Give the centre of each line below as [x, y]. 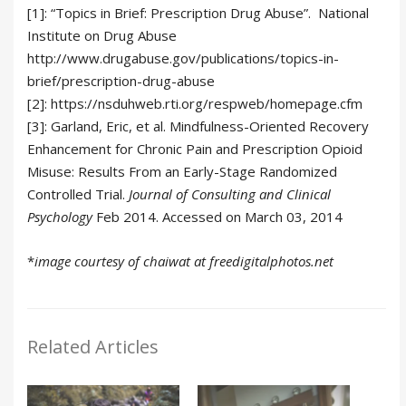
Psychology [62, 217]
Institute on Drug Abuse [102, 36]
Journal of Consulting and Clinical [230, 194]
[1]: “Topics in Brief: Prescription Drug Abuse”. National [198, 13]
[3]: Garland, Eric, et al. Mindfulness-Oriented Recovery [198, 126]
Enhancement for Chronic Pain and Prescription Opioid [195, 149]
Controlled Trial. [78, 194]
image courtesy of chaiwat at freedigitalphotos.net [184, 261]
